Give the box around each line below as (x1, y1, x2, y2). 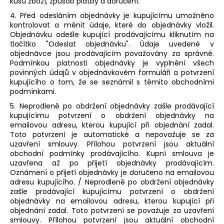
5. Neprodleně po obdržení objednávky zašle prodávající (10, 100, 214, 111)
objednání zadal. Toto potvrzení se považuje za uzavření (10, 205, 214, 215)
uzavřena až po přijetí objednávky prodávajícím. (10, 157, 214, 168)
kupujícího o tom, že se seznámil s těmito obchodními (10, 76, 214, 87)
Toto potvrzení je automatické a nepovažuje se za (10, 129, 214, 139)
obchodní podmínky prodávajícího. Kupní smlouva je (10, 148, 214, 158)
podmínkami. (10, 86, 56, 96)
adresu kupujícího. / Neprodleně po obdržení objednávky (10, 176, 214, 187)
